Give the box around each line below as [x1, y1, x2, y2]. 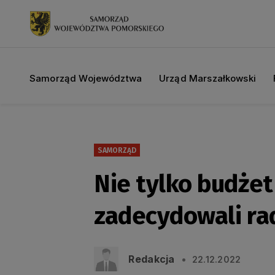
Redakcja [128, 252, 175, 265]
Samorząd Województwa [29, 72, 142, 85]
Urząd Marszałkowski [159, 72, 256, 85]
